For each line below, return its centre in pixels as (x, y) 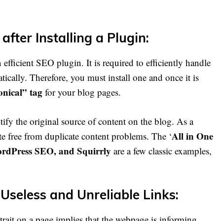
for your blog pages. (82, 92)
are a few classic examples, (161, 150)
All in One (192, 136)
